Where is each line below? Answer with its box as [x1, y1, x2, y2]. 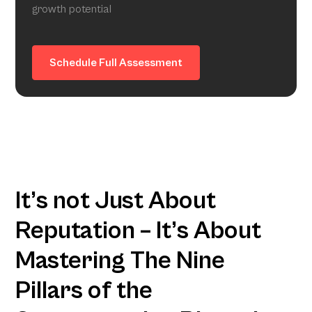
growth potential [32, 2, 112, 15]
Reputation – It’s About [15, 216, 262, 245]
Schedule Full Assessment [49, 56, 183, 69]
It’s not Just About [15, 186, 217, 215]
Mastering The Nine [15, 246, 226, 275]
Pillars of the [15, 276, 153, 305]
